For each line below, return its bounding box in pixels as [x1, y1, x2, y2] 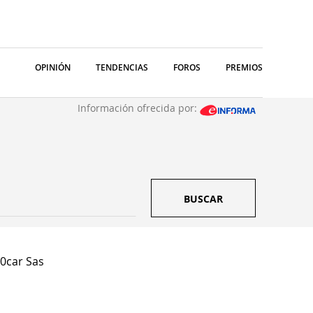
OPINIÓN [35, 61, 71, 73]
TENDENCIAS [96, 61, 148, 73]
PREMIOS [226, 61, 263, 73]
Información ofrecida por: [78, 101, 200, 115]
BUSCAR [184, 192, 223, 205]
